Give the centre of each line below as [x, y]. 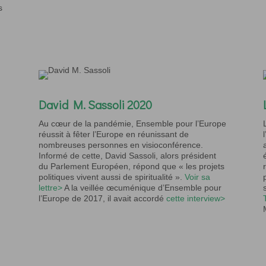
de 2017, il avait [102, 199]
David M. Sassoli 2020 [95, 105]
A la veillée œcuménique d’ [113, 188]
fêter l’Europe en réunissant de [129, 134]
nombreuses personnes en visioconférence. [121, 145]
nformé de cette [70, 156]
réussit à [54, 134]
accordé [150, 199]
